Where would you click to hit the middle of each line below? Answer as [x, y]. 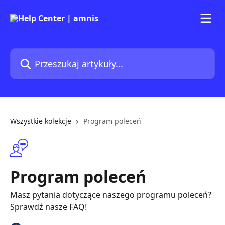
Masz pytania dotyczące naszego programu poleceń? [111, 195]
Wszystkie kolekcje [41, 121]
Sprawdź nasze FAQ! [48, 207]
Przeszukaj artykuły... [49, 54]
